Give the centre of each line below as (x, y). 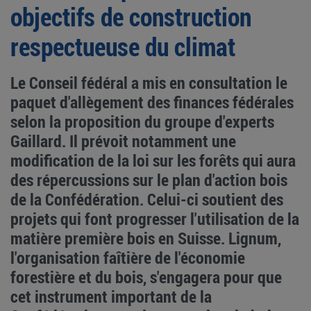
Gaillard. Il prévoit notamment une (123, 141)
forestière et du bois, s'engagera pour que (146, 277)
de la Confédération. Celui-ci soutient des (147, 200)
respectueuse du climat (123, 47)
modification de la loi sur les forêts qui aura (153, 161)
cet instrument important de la (111, 297)
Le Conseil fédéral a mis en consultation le (149, 83)
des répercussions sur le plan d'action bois (149, 180)
